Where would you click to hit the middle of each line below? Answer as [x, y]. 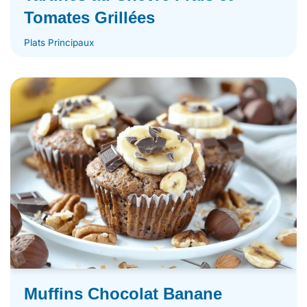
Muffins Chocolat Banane [123, 293]
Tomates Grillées [89, 18]
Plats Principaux [59, 43]
